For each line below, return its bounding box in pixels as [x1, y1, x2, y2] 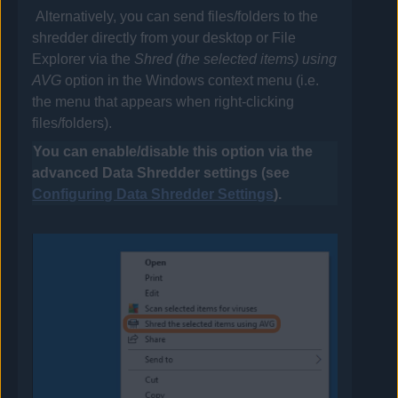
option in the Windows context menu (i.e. [61, 72, 320, 88]
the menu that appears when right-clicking [32, 93, 295, 109]
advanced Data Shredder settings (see [32, 164, 291, 180]
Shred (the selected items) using [134, 51, 338, 67]
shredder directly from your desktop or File [32, 29, 297, 45]
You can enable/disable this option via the [33, 143, 314, 159]
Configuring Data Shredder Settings [32, 186, 275, 202]
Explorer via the [32, 51, 135, 67]
